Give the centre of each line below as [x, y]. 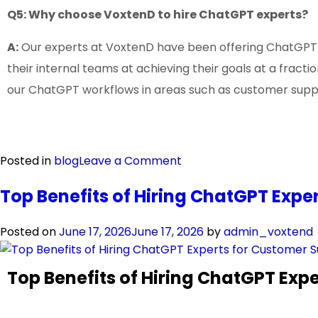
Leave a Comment [130, 161]
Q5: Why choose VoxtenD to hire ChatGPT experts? [158, 15]
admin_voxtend [268, 232]
